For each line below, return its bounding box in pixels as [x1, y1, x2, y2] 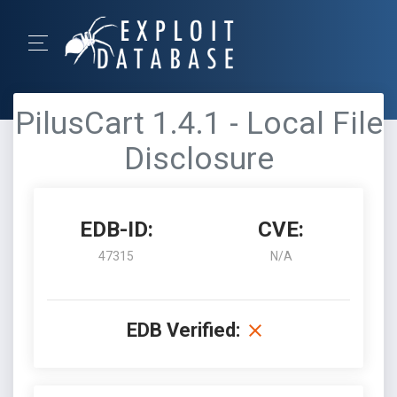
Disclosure [123, 141, 274, 177]
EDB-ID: [79, 217, 153, 242]
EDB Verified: [127, 319, 240, 341]
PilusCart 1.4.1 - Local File [14, 105, 383, 142]
